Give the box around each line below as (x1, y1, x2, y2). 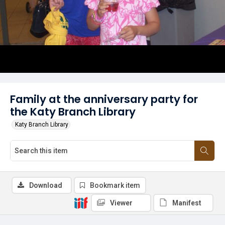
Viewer (110, 199, 133, 207)
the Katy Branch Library (10, 104, 136, 120)
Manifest (172, 199, 201, 207)
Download (29, 181, 62, 189)
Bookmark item (90, 181, 140, 189)
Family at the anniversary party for (10, 91, 198, 107)
